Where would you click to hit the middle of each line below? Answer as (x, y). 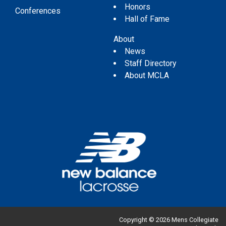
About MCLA (147, 75)
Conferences (38, 11)
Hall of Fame (147, 19)
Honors (137, 7)
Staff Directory (150, 63)
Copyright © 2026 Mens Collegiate (169, 220)
